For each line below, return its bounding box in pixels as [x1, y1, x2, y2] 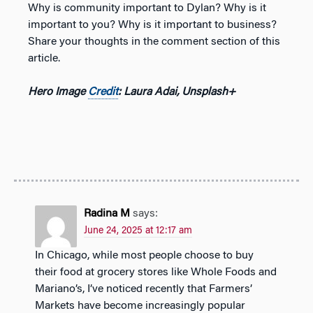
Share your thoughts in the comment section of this [28, 36, 280, 48]
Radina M [84, 208, 130, 219]
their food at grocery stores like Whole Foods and [35, 266, 277, 278]
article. [28, 52, 60, 64]
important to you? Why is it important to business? [28, 19, 277, 31]
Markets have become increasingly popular [35, 300, 245, 312]
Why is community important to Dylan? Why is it [28, 2, 266, 14]
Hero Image [28, 86, 88, 98]
